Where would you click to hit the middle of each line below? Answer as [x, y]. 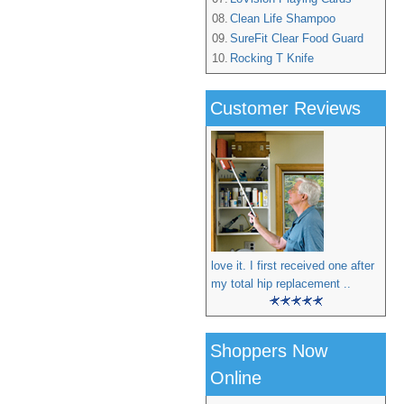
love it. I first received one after [293, 266]
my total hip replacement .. [281, 284]
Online [236, 378]
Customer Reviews [285, 108]
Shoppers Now [269, 351]
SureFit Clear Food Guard [297, 38]
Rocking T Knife [272, 58]
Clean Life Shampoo [283, 18]
